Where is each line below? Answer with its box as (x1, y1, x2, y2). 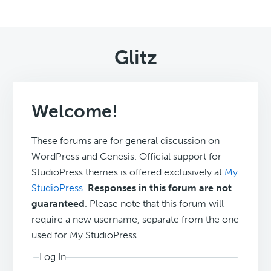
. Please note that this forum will (85, 198, 224, 210)
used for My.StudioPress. (31, 229, 140, 241)
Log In (39, 251, 67, 263)
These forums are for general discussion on (31, 135, 220, 147)
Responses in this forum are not (88, 182, 232, 194)
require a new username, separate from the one (31, 214, 240, 226)
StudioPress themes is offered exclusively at (31, 166, 225, 178)
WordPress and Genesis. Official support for (31, 151, 222, 163)
